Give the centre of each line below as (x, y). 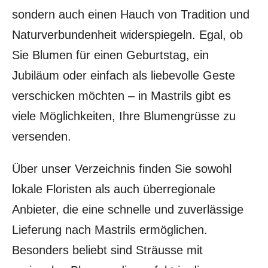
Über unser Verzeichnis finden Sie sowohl (122, 169)
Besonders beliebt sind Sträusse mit (107, 250)
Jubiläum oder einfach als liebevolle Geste (124, 75)
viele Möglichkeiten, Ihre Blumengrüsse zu (124, 116)
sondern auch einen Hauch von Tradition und (131, 14)
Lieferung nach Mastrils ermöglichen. (110, 230)
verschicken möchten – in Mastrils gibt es (121, 96)
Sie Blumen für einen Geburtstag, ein (110, 55)
